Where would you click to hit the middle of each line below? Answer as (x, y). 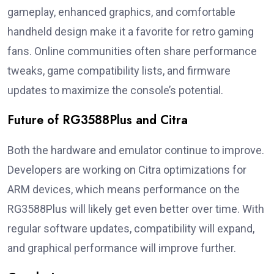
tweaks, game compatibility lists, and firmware (119, 71)
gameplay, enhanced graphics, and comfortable (121, 12)
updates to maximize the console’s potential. (115, 91)
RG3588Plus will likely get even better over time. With (136, 209)
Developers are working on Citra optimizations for (127, 170)
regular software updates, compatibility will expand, (131, 229)
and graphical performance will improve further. (122, 248)
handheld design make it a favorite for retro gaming (131, 32)
